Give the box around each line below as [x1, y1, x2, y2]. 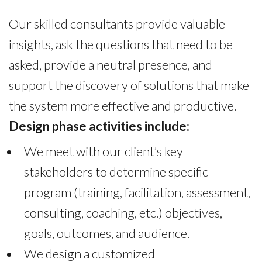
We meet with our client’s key [23, 143, 183, 159]
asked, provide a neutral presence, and [9, 56, 212, 73]
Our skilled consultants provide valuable [9, 15, 225, 32]
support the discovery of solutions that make [9, 77, 249, 93]
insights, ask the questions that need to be [9, 36, 233, 52]
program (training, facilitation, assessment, [23, 184, 250, 200]
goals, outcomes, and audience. [23, 225, 189, 241]
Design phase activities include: [9, 118, 189, 134]
